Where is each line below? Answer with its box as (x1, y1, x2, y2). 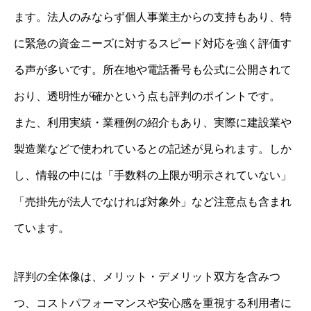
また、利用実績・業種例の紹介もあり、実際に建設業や (14, 116, 292, 128)
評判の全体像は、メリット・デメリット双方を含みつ (14, 270, 280, 283)
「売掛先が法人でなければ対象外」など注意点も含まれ (14, 195, 292, 208)
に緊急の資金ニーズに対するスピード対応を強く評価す (14, 37, 292, 49)
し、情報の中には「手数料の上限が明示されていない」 (14, 169, 292, 181)
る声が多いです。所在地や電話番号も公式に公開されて (14, 63, 292, 76)
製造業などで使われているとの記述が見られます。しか (14, 142, 292, 155)
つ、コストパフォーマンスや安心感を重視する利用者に (14, 296, 292, 309)
